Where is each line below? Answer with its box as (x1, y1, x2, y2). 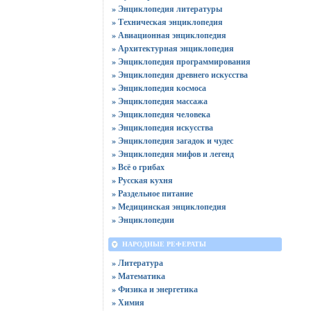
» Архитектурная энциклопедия (111, 42, 234, 54)
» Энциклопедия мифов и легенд (111, 148, 234, 160)
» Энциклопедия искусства (111, 121, 213, 133)
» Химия (111, 296, 144, 308)
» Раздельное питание (111, 187, 193, 199)
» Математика (111, 270, 165, 282)
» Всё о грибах (111, 161, 165, 173)
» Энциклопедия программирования (111, 56, 251, 67)
